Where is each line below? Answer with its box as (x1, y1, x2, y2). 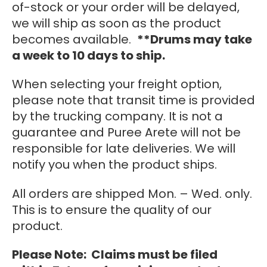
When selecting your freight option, (12, 76, 222, 93)
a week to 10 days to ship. (12, 46, 165, 64)
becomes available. (12, 30, 137, 48)
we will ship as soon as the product (12, 14, 221, 32)
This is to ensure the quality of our (12, 201, 212, 218)
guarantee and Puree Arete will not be (12, 124, 241, 141)
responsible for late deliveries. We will (12, 140, 235, 157)
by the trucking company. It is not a (12, 108, 223, 125)
